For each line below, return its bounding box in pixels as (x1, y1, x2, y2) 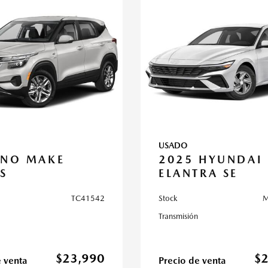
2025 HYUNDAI (159, 153, 263, 166)
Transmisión (159, 212, 198, 221)
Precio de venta (159, 255, 226, 266)
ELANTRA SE (159, 167, 238, 179)
